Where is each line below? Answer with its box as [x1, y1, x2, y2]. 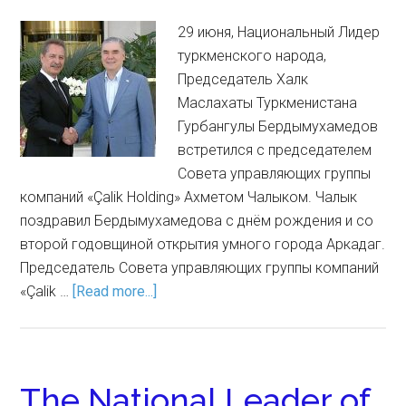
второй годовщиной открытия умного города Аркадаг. [20, 236, 386, 253]
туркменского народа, [178, 47, 327, 64]
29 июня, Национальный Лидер [178, 24, 381, 41]
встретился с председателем [178, 141, 372, 159]
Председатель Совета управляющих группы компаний [20, 259, 380, 276]
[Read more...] [72, 283, 158, 300]
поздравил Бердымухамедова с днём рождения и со [20, 212, 374, 229]
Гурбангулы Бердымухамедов [178, 118, 379, 135]
